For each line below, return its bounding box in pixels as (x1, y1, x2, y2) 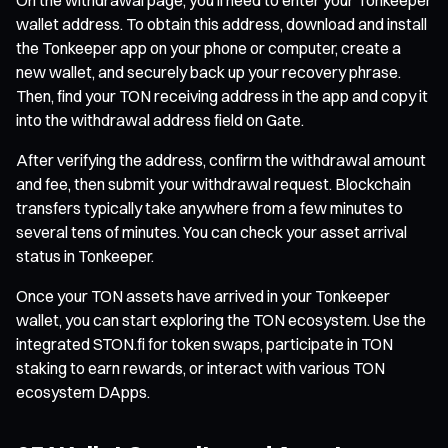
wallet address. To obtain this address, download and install (16, 13, 427, 34)
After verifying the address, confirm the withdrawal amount (16, 149, 426, 170)
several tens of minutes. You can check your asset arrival (16, 221, 407, 242)
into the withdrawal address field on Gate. (16, 109, 304, 130)
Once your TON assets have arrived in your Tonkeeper (16, 285, 390, 306)
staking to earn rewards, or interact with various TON (16, 357, 385, 378)
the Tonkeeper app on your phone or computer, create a (16, 37, 401, 58)
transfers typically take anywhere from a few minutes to (16, 197, 403, 218)
